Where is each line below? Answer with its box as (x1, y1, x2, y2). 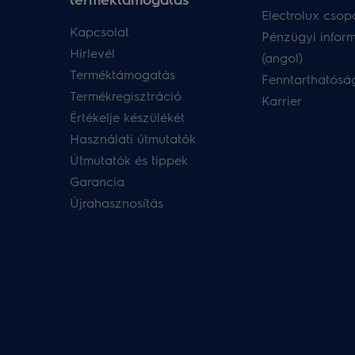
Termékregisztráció (70, 87, 181, 104)
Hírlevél (70, 44, 115, 61)
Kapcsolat (70, 23, 129, 40)
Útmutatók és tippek (70, 151, 188, 168)
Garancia (70, 173, 124, 189)
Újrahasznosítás (70, 194, 163, 211)
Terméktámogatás (70, 66, 175, 82)
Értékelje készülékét (70, 109, 185, 125)
